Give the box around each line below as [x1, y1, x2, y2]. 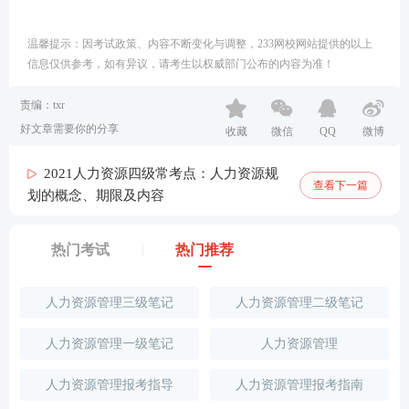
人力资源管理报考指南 [235, 378, 363, 392]
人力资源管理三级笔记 [45, 296, 173, 309]
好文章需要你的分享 [20, 122, 119, 135]
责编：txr [20, 99, 65, 111]
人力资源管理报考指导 [45, 378, 173, 392]
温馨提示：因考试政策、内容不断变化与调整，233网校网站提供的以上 [27, 37, 372, 50]
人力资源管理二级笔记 [235, 296, 363, 309]
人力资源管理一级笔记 [45, 337, 173, 351]
